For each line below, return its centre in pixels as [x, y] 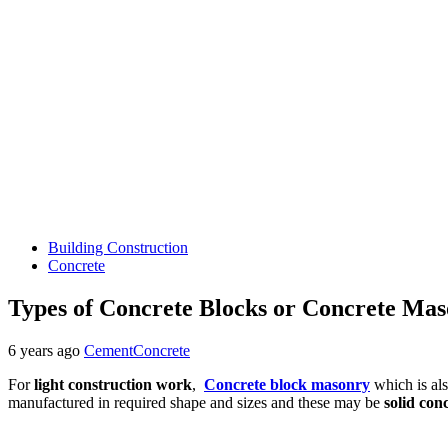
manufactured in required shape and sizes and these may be [196, 402]
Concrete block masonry [287, 384]
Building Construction [118, 247]
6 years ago [46, 350]
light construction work [113, 384]
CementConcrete [137, 350]
